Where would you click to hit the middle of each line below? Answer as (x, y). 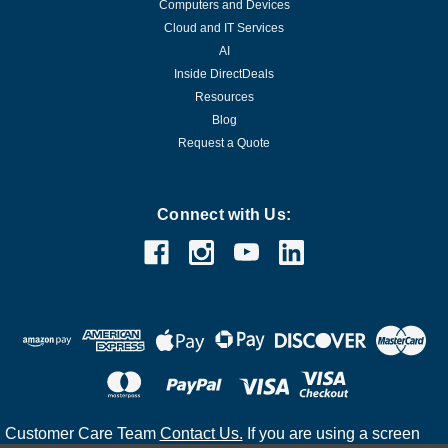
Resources (224, 96)
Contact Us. (201, 434)
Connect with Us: (224, 214)
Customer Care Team (82, 434)
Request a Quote (224, 142)
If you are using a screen (331, 434)
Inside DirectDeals (224, 73)
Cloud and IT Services (224, 27)
